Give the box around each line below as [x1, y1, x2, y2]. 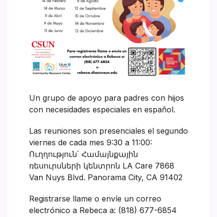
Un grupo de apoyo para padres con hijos [29, 93, 184, 103]
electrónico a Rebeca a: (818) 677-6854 [29, 205, 177, 215]
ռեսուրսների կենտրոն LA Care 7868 [29, 160, 174, 170]
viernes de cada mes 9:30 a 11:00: [29, 137, 152, 147]
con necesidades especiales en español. [29, 104, 175, 114]
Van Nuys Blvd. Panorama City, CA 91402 [29, 172, 183, 182]
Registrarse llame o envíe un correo [29, 193, 161, 203]
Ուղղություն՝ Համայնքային [29, 149, 138, 159]
